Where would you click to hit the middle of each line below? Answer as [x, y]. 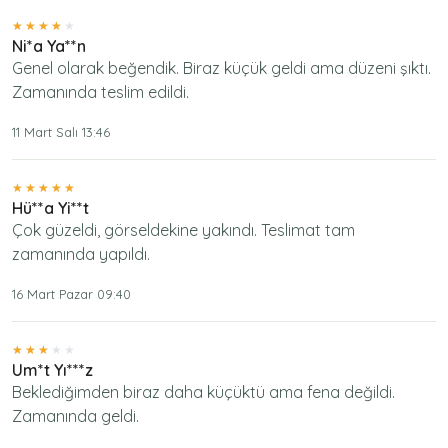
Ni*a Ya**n [49, 45]
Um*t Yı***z [52, 369]
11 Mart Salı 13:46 [61, 131]
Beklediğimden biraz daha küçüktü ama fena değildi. [203, 391]
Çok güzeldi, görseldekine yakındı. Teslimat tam [183, 229]
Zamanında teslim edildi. [100, 91]
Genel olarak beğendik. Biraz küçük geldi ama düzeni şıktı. [221, 67]
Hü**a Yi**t [50, 207]
